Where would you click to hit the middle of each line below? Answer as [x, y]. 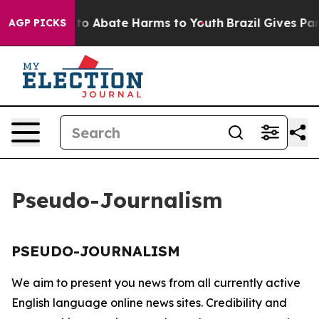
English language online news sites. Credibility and [149, 303]
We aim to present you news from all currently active [156, 283]
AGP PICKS [37, 23]
